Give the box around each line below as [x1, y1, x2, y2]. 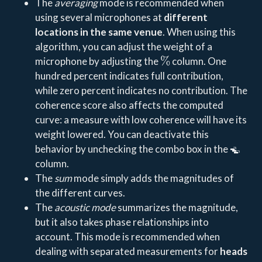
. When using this [162, 25, 236, 38]
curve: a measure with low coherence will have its [35, 113, 247, 126]
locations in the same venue [35, 25, 163, 38]
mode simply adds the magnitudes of [71, 171, 234, 184]
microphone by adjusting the [35, 54, 160, 67]
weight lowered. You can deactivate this [35, 127, 209, 140]
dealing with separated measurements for [35, 244, 220, 257]
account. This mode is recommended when [35, 230, 220, 243]
